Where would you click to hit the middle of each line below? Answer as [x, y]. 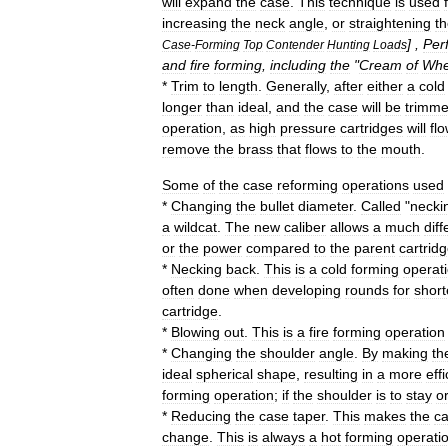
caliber [305, 227]
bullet [277, 206]
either [385, 86]
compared [278, 248]
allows [349, 227]
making [405, 353]
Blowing [195, 332]
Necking [196, 269]
